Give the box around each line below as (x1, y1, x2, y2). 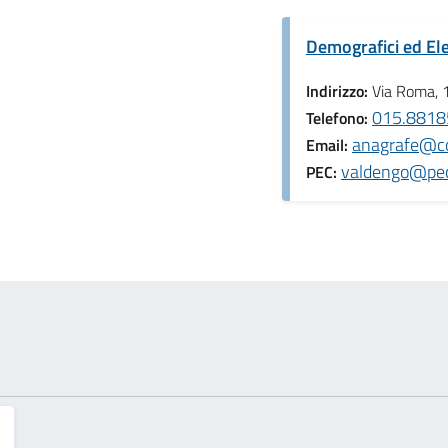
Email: (306, 133, 352, 158)
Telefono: (306, 106, 372, 131)
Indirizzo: (306, 79, 372, 104)
